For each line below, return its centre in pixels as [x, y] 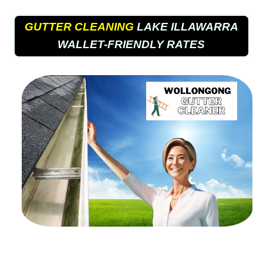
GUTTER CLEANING [79, 27]
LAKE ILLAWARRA [186, 27]
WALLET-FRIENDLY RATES [131, 45]
